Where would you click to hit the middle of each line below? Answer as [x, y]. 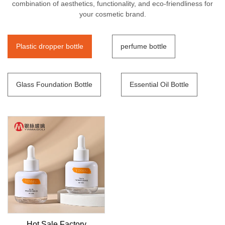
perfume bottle [144, 46]
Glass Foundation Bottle [54, 84]
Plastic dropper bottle [50, 46]
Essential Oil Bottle [159, 84]
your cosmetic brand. [113, 14]
